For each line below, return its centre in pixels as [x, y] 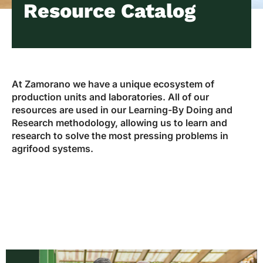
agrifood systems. [53, 149]
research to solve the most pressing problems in [120, 136]
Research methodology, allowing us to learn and [119, 123]
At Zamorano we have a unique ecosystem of [113, 84]
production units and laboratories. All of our [110, 97]
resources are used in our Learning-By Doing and [122, 110]
